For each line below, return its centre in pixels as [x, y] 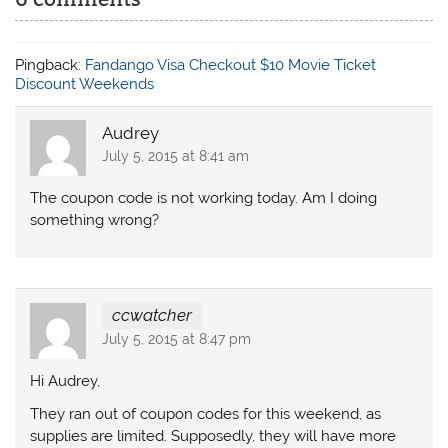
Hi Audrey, [65, 381]
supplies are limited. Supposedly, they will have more [213, 436]
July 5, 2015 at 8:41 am [175, 155]
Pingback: [50, 64]
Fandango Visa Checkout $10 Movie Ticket [231, 64]
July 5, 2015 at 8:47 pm [176, 338]
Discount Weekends [85, 83]
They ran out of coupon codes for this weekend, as [206, 414]
